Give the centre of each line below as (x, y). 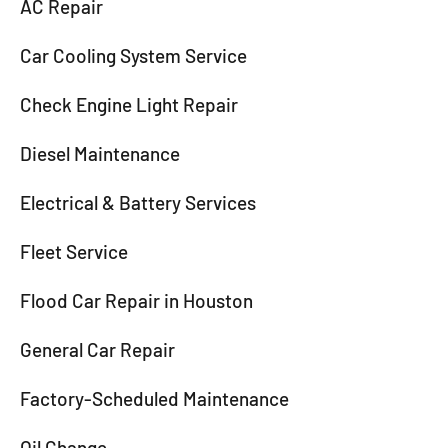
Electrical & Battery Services (138, 202)
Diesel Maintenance (100, 153)
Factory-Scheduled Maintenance (154, 398)
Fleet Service (74, 251)
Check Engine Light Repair (129, 104)
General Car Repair (97, 349)
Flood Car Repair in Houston (136, 300)
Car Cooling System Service (133, 55)
